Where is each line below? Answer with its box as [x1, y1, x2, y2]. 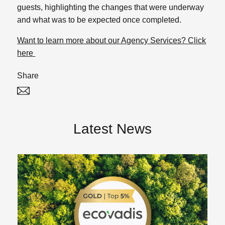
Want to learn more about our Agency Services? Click [17, 36, 206, 45]
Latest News [73, 121, 152, 137]
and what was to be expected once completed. [17, 15, 182, 24]
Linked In [51, 89, 84, 98]
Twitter [40, 89, 64, 98]
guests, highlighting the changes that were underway [17, 3, 204, 12]
